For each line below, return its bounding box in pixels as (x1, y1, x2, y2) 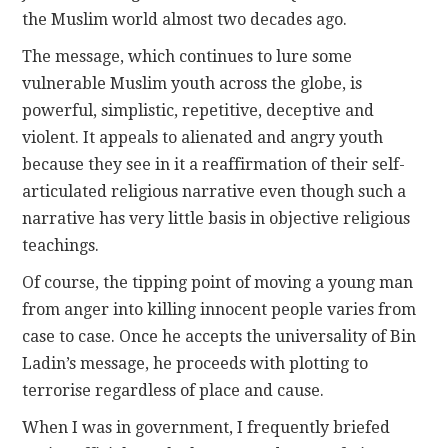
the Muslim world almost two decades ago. (22, 10, 348, 30)
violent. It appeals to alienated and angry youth (22, 128, 384, 148)
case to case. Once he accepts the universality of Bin (22, 327, 417, 347)
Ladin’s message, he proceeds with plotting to (22, 354, 369, 374)
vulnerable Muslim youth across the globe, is (22, 74, 363, 94)
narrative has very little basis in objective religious (22, 209, 411, 229)
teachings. (22, 236, 100, 256)
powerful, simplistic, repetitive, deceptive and (22, 101, 375, 121)
